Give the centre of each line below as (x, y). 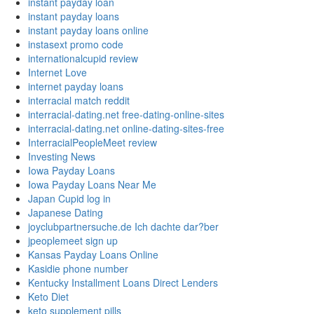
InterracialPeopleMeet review (93, 143)
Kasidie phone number (78, 269)
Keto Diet (48, 297)
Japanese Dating (66, 213)
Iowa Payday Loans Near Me (92, 185)
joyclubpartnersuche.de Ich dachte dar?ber (123, 227)
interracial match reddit (79, 101)
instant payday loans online (88, 30)
